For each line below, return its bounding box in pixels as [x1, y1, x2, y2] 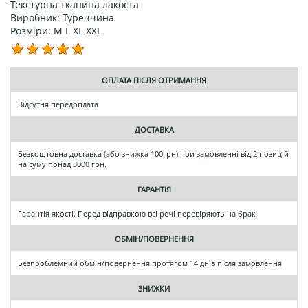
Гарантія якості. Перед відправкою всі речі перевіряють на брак [18, 208, 256, 219]
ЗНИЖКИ [138, 283, 170, 294]
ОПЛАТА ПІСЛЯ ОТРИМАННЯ [102, 74, 206, 85]
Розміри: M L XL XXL [10, 23, 102, 37]
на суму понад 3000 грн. [18, 158, 107, 169]
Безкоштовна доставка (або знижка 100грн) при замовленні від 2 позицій [18, 148, 289, 159]
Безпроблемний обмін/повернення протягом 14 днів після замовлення [18, 257, 282, 268]
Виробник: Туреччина [10, 10, 114, 24]
